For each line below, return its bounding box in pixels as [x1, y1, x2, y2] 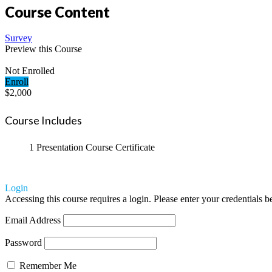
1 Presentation [29, 142, 86, 153]
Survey [5, 32, 32, 43]
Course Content [5, 2, 110, 21]
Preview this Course [5, 43, 82, 54]
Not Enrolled [5, 65, 55, 76]
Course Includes [5, 113, 82, 127]
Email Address [5, 215, 61, 226]
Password [5, 237, 42, 248]
